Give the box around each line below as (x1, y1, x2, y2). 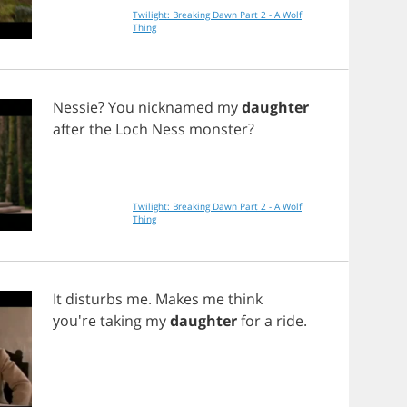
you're (53, 311, 100, 331)
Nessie (53, 97, 98, 117)
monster (189, 119, 248, 139)
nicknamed (138, 97, 213, 117)
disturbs (65, 289, 123, 309)
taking (100, 311, 142, 331)
